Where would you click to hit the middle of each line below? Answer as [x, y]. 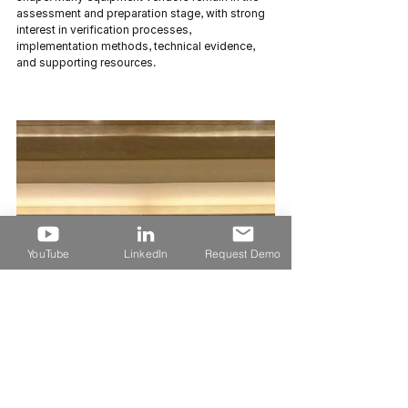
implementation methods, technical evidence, [137, 46]
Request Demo [243, 253]
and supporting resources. [86, 62]
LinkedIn [146, 253]
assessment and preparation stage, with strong [142, 13]
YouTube [49, 253]
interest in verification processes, [105, 30]
